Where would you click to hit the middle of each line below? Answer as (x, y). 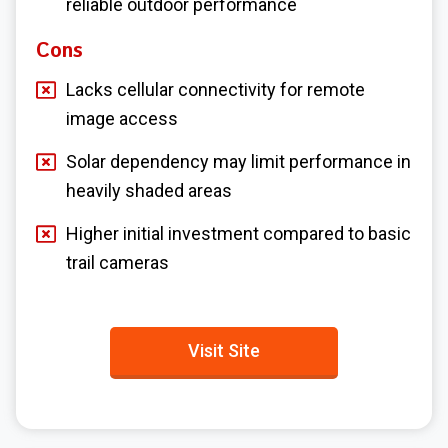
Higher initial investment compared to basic (238, 233)
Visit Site (224, 350)
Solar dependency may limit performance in (238, 161)
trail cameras (117, 262)
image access (122, 118)
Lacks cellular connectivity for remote (215, 89)
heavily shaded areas (149, 190)
